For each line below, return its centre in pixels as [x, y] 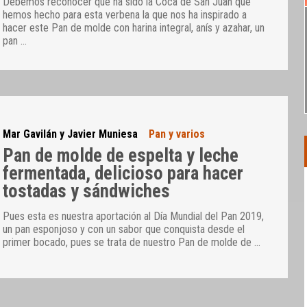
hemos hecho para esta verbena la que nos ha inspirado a [125, 14]
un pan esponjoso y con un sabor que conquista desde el [124, 230]
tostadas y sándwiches [87, 192]
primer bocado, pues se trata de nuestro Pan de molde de [129, 243]
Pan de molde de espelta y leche [121, 156]
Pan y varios [177, 134]
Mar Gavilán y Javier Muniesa [71, 134]
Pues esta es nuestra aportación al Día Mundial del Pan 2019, [134, 217]
